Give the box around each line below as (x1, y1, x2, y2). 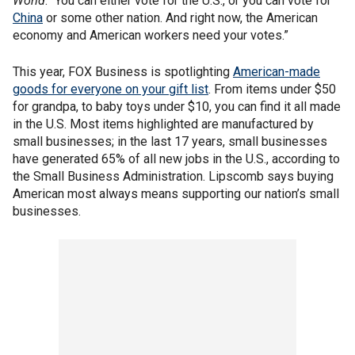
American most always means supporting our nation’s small (13, 186, 339, 202)
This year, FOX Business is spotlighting (13, 64, 233, 80)
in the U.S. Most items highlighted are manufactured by (13, 116, 314, 132)
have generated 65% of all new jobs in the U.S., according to (13, 151, 340, 167)
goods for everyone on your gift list (13, 82, 208, 97)
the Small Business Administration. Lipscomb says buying (13, 169, 334, 185)
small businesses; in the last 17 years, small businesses (13, 134, 327, 150)
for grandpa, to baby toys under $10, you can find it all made (13, 99, 341, 115)
